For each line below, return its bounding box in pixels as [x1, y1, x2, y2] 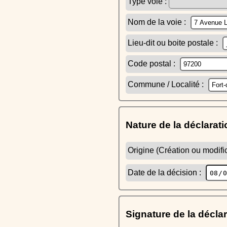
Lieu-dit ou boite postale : [128, 39, 220, 48]
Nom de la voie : [128, 18, 188, 27]
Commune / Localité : [128, 80, 206, 89]
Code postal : [128, 59, 177, 68]
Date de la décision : [128, 168, 203, 177]
